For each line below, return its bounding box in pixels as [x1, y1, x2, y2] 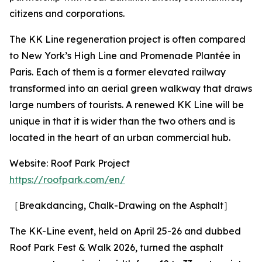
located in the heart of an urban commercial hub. [9, 132, 230, 143]
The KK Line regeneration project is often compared [9, 33, 246, 45]
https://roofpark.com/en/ [9, 174, 125, 185]
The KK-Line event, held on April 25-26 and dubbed [9, 225, 241, 237]
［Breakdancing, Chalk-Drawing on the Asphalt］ [9, 199, 233, 211]
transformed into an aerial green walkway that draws [9, 82, 252, 94]
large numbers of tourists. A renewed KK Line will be [9, 99, 244, 111]
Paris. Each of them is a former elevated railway [9, 66, 226, 78]
